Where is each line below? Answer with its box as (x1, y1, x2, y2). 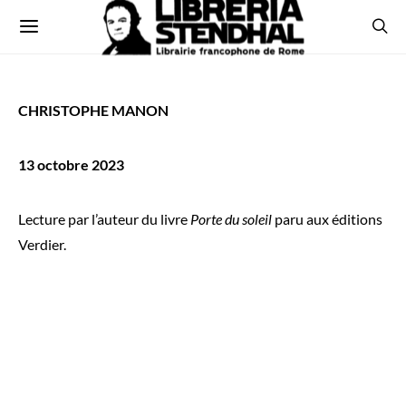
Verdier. (18, 236, 66, 253)
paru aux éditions (272, 210, 382, 227)
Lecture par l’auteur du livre (18, 210, 190, 227)
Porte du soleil (190, 210, 272, 227)
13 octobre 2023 (18, 156, 124, 173)
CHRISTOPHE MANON (18, 101, 169, 119)
